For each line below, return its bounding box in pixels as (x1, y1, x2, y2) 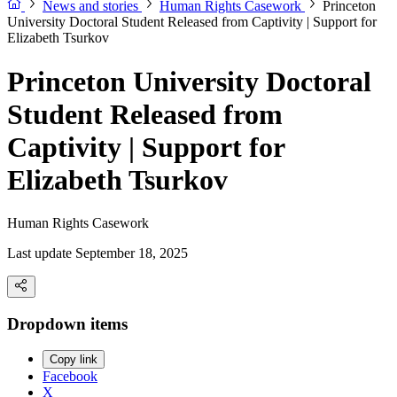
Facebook (43, 369, 97, 385)
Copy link (50, 353, 97, 367)
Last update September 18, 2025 (7, 245, 188, 261)
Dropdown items (7, 314, 128, 333)
